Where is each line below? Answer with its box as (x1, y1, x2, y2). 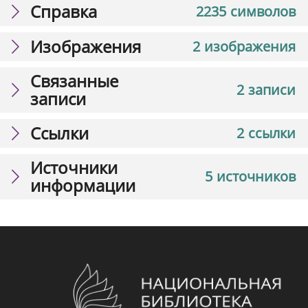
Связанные (30, 69, 118, 92)
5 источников (205, 166, 296, 186)
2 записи (236, 80, 296, 99)
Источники (30, 155, 118, 179)
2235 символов (196, 1, 296, 21)
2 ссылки (236, 123, 296, 142)
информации (30, 173, 135, 197)
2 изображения (192, 36, 296, 56)
